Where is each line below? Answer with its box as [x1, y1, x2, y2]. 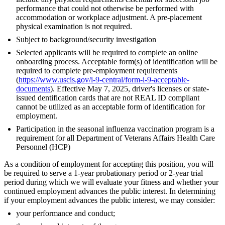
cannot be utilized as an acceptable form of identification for [16, 102, 205, 111]
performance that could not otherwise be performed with [16, 4, 194, 13]
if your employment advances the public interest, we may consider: [4, 195, 215, 204]
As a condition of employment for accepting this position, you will [4, 159, 213, 168]
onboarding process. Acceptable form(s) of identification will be [16, 57, 217, 66]
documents [16, 84, 50, 93]
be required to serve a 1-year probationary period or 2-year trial [4, 168, 203, 177]
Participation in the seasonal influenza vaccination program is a [16, 124, 214, 133]
